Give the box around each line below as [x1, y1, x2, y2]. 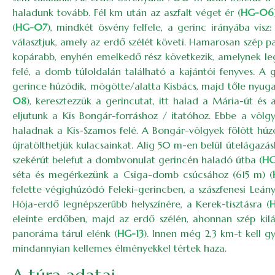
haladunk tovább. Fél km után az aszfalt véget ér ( [12, 6, 241, 18]
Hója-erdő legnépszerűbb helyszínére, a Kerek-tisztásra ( [12, 198, 270, 210]
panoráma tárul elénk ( [12, 227, 118, 239]
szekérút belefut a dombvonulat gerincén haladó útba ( [12, 153, 262, 166]
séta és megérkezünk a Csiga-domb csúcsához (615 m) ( [12, 168, 273, 180]
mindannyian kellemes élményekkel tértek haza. [12, 242, 227, 254]
